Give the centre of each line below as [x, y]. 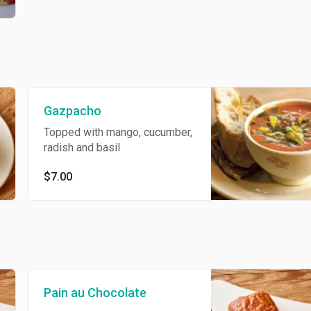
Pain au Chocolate [95, 293]
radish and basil [82, 148]
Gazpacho [72, 111]
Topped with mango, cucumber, [118, 132]
